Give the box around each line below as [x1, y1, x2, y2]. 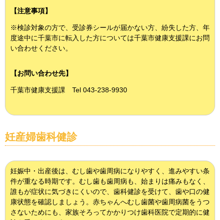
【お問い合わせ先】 [10, 69, 72, 77]
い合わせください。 [10, 44, 72, 52]
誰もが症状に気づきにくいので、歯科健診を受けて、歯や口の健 [10, 188, 210, 195]
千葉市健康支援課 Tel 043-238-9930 [10, 86, 127, 94]
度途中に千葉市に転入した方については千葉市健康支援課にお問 [10, 34, 210, 42]
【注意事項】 [10, 7, 52, 15]
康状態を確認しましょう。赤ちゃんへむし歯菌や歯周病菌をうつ [10, 198, 210, 206]
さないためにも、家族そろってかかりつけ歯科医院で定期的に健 [10, 208, 210, 216]
